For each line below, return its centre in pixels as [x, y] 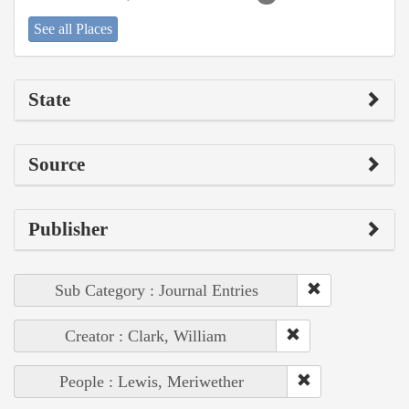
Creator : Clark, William [146, 336]
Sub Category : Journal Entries [156, 290]
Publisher [68, 229]
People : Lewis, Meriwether [151, 381]
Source [57, 164]
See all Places [73, 28]
